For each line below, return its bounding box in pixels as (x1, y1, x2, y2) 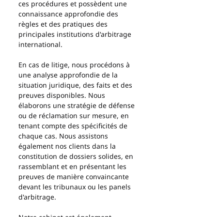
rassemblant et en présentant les (18, 162, 128, 171)
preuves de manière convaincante (18, 172, 131, 181)
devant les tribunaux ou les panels (18, 182, 133, 191)
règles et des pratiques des (18, 19, 109, 29)
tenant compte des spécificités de (18, 121, 129, 130)
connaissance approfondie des (18, 9, 120, 18)
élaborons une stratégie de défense (18, 101, 137, 110)
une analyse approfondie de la (18, 70, 120, 79)
